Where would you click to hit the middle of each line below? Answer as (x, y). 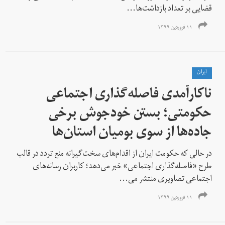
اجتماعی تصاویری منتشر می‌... (166, 180)
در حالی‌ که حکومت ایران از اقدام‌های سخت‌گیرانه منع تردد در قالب (115, 154)
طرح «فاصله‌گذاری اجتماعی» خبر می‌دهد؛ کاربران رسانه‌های (123, 167)
